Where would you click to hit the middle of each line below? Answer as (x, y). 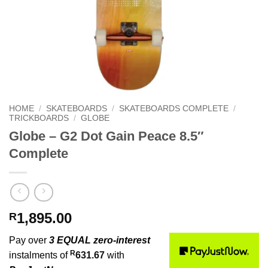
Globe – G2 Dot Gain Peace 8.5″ (106, 136)
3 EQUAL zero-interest (100, 240)
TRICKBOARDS (39, 118)
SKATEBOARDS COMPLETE (174, 108)
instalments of (39, 255)
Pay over (29, 240)
